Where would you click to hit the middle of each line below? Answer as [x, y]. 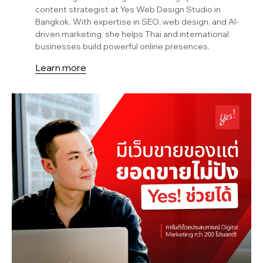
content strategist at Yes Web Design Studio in [128, 9]
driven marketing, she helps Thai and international [132, 34]
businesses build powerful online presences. [122, 46]
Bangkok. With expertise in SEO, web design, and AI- [137, 21]
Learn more [61, 67]
